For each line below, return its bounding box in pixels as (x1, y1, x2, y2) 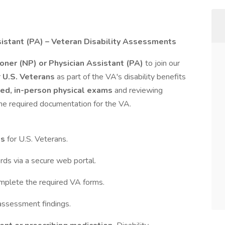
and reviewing (115, 85, 163, 96)
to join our (143, 58, 180, 69)
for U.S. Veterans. (7, 134, 68, 145)
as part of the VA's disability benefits (57, 71, 186, 82)
